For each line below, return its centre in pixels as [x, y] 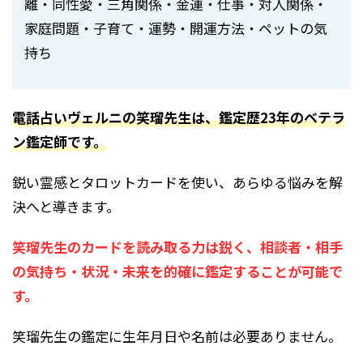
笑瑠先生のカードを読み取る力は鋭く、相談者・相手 [177, 246]
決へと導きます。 [66, 206]
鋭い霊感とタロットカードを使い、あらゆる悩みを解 [177, 181]
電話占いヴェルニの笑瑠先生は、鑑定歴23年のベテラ [179, 117]
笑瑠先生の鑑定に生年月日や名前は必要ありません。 [177, 335]
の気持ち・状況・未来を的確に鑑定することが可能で [177, 271]
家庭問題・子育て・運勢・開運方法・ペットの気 [176, 28]
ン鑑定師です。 [60, 141]
